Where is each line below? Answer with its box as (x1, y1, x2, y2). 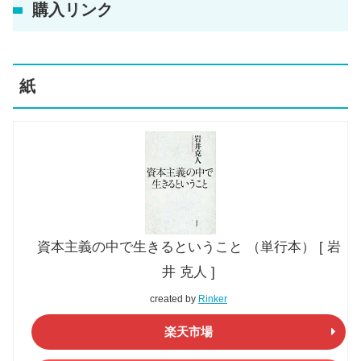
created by (150, 293, 198, 305)
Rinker (198, 293, 227, 305)
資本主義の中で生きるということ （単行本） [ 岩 (36, 239, 341, 255)
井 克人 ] (162, 263, 215, 280)
